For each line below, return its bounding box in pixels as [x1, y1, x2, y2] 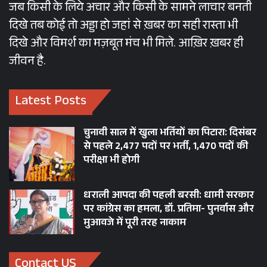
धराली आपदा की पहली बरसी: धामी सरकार [83, 188, 254, 206]
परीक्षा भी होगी [83, 153, 139, 170]
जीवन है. [9, 52, 46, 73]
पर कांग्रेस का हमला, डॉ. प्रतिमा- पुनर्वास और [83, 201, 254, 219]
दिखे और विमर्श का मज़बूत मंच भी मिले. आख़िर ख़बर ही [9, 35, 243, 55]
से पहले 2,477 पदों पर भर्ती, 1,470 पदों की [83, 139, 248, 157]
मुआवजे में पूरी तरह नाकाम [83, 215, 186, 233]
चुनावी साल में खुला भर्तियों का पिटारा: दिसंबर [83, 125, 256, 143]
